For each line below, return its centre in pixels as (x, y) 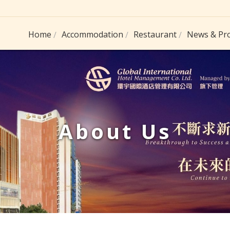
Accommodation (92, 35)
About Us (115, 131)
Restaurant (155, 35)
